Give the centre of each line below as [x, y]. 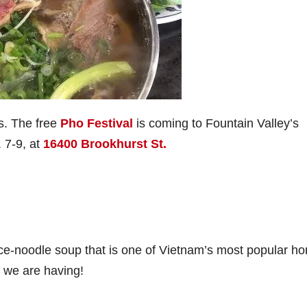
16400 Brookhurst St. [105, 144]
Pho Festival [97, 123]
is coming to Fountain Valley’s [216, 123]
